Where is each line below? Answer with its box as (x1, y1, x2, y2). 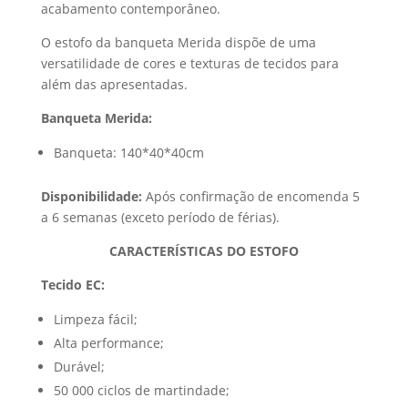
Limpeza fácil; (53, 311, 138, 328)
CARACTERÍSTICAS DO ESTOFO (108, 242, 299, 260)
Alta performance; (53, 334, 164, 352)
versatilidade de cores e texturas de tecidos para (40, 55, 339, 72)
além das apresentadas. (40, 76, 188, 93)
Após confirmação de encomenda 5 (141, 188, 360, 205)
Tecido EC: (40, 276, 105, 293)
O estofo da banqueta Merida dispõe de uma (40, 34, 316, 51)
